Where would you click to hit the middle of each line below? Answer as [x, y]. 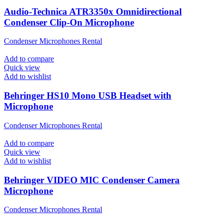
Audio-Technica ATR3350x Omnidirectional [93, 11]
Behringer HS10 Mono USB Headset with [88, 96]
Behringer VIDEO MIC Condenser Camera [92, 180]
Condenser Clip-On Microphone [69, 22]
